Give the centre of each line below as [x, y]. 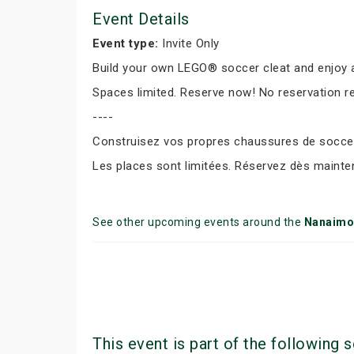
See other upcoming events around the [198, 222]
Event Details [141, 19]
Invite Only [189, 43]
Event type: [126, 43]
